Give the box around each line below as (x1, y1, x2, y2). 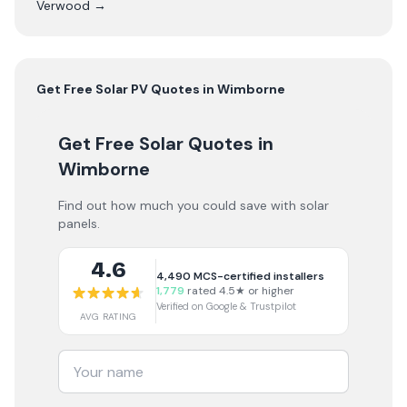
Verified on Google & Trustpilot (156, 300, 296, 313)
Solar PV (95, 81, 148, 97)
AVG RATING (79, 311, 137, 323)
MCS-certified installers (191, 269, 324, 283)
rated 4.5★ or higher (184, 283, 294, 298)
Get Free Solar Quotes (58, 132, 253, 155)
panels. (58, 215, 100, 232)
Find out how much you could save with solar (58, 197, 329, 213)
